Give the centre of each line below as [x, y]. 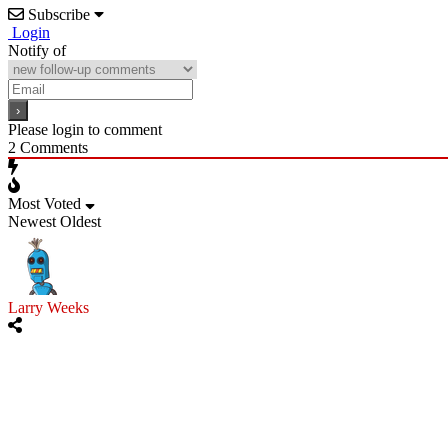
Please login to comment [85, 129]
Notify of [37, 50]
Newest [32, 221]
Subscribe [59, 14]
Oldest [80, 221]
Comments [52, 147]
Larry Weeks [48, 307]
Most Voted [44, 203]
